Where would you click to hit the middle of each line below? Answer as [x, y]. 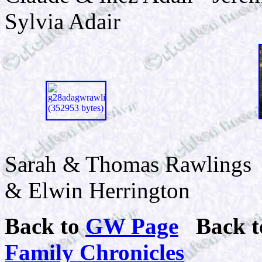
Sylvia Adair [63, 21]
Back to [45, 226]
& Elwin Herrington [97, 190]
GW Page [132, 226]
